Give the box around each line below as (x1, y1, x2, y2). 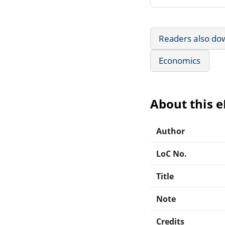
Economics (159, 54, 201, 66)
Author (156, 125, 185, 137)
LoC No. (156, 148, 187, 159)
